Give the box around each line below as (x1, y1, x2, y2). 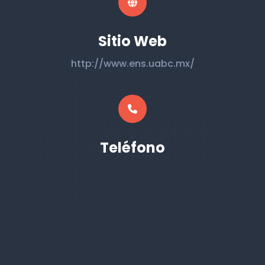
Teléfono (100, 138, 165, 157)
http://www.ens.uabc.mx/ (70, 57, 195, 70)
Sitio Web (98, 31, 167, 51)
